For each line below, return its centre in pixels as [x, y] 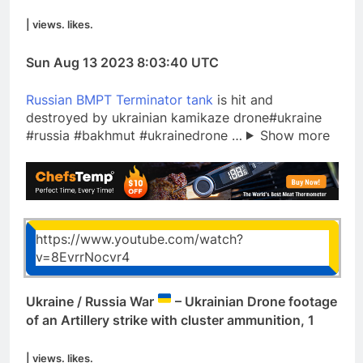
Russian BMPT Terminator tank [120, 99]
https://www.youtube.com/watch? [139, 239]
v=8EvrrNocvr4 [83, 257]
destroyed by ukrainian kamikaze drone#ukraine [174, 117]
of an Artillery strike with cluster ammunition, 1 [170, 320]
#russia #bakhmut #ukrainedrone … [136, 135]
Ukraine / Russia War [92, 302]
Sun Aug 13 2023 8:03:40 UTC [122, 62]
